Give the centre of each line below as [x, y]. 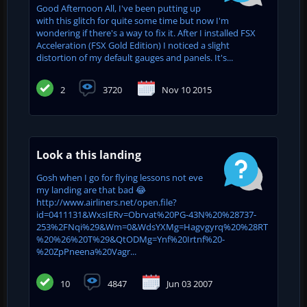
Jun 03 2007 [189, 283]
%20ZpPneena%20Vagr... [86, 251]
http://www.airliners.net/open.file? [107, 202]
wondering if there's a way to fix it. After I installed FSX [146, 33]
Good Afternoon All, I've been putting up [119, 8]
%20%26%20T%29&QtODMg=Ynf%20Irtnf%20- [131, 239]
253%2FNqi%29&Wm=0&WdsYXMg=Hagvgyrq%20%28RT [152, 226]
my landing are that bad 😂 [91, 189]
